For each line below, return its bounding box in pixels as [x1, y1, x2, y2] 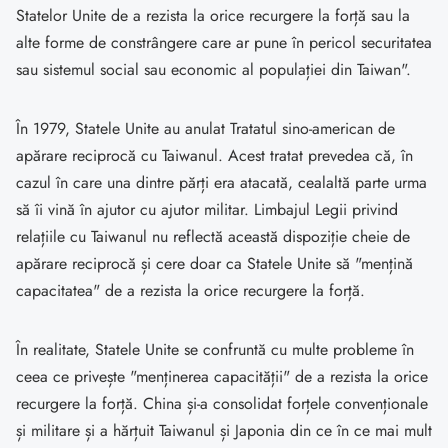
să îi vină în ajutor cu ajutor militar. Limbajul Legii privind [16, 198, 398, 222]
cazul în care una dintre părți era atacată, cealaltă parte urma [16, 171, 427, 195]
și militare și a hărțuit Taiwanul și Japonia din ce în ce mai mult [16, 419, 432, 443]
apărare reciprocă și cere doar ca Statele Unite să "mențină [16, 252, 413, 276]
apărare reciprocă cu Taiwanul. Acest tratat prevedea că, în [16, 144, 413, 168]
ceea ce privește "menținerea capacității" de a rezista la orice [16, 365, 428, 389]
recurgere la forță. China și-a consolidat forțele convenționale [16, 392, 428, 416]
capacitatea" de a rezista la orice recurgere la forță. [16, 279, 365, 303]
